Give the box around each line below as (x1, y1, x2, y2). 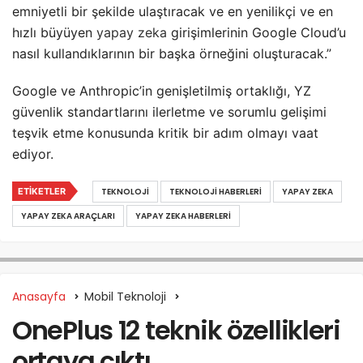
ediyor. (12, 145, 53, 162)
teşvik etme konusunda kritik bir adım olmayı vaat (12, 124, 318, 141)
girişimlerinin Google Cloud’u (167, 23, 346, 41)
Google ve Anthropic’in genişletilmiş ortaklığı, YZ (12, 82, 311, 99)
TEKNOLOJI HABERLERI (169, 185, 262, 198)
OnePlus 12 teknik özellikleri (12, 311, 340, 348)
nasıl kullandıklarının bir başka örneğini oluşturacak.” (12, 45, 331, 62)
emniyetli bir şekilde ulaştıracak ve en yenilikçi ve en (12, 2, 333, 19)
